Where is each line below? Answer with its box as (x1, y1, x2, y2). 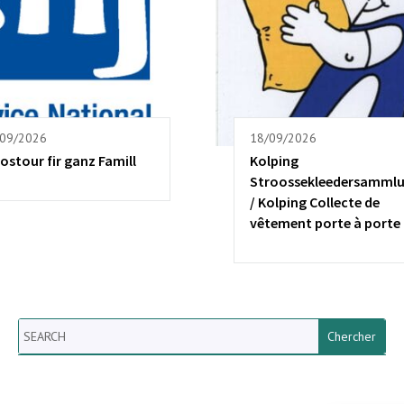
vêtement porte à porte (250, 214, 400, 233)
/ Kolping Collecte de (250, 193, 380, 212)
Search (17, 322, 58, 340)
